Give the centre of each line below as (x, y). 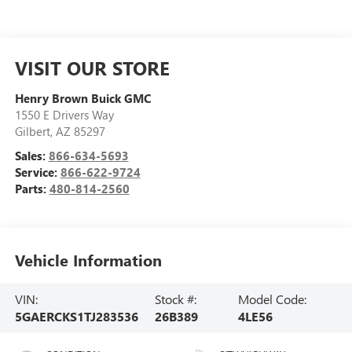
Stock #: (176, 299)
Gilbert (32, 131)
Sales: (31, 155)
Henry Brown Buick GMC (82, 98)
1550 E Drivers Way (64, 114)
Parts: (32, 188)
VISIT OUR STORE (92, 67)
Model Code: (272, 299)
